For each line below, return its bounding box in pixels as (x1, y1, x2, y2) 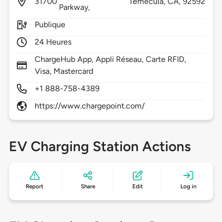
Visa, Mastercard (34, 66, 94, 76)
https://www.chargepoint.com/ (34, 101, 145, 111)
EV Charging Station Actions (8, 138, 191, 155)
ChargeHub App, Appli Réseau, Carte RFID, (34, 55, 187, 64)
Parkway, (58, 2, 93, 12)
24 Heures (34, 37, 72, 47)
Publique (34, 20, 66, 30)
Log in (180, 183, 196, 190)
